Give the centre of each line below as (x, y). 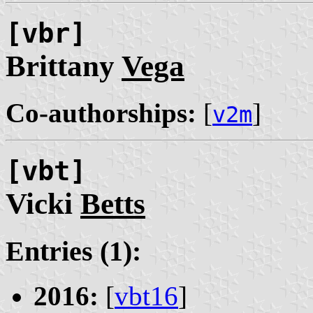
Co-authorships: (101, 112)
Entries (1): (73, 251)
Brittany (64, 66)
